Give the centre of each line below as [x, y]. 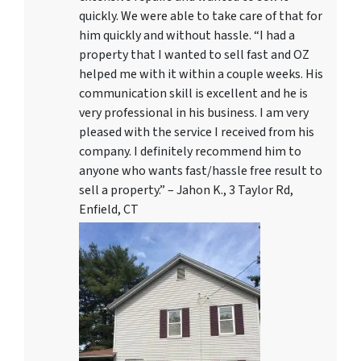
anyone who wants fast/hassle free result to [201, 171]
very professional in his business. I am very [194, 113]
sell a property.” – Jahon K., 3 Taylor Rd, [186, 191]
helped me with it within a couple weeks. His [201, 75]
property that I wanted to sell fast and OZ [194, 55]
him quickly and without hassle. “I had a [187, 36]
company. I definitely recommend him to [190, 152]
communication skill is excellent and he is [193, 94]
